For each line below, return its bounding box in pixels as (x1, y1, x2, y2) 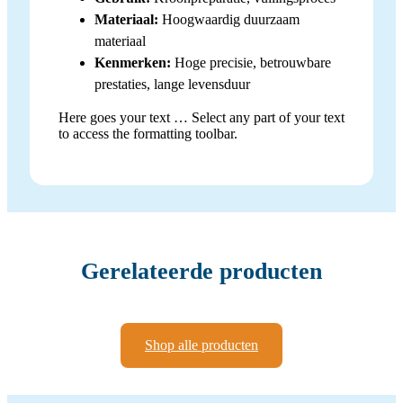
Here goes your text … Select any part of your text (58, 109, 345, 125)
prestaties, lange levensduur (94, 76, 250, 92)
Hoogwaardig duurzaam (158, 11, 300, 27)
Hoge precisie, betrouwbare (171, 54, 331, 70)
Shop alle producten (145, 336, 258, 353)
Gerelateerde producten (81, 258, 322, 285)
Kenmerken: (94, 54, 171, 70)
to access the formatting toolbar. (58, 125, 237, 141)
